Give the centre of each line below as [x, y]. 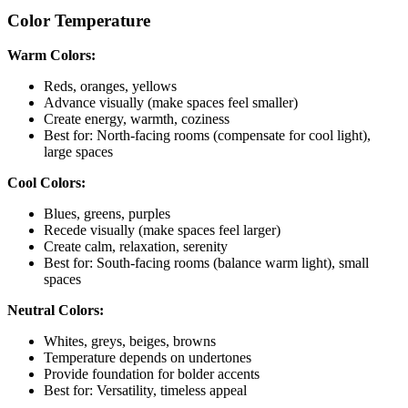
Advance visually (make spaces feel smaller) [171, 103]
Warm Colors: [51, 56]
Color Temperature [79, 20]
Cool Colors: [46, 183]
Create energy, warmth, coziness [137, 119]
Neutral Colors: [56, 311]
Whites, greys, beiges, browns [130, 342]
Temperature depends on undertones [148, 358]
